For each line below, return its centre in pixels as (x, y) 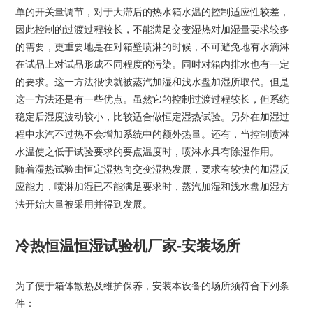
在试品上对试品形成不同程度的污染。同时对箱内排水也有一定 (152, 65)
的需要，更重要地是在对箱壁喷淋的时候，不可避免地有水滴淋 (152, 47)
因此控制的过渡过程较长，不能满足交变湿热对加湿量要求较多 (152, 30)
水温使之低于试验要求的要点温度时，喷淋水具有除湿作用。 (147, 152)
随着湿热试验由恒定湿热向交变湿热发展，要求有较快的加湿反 (152, 169)
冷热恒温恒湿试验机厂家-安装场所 (128, 245)
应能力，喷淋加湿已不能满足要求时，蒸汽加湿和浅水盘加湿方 (152, 187)
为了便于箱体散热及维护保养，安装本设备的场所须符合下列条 (152, 285)
